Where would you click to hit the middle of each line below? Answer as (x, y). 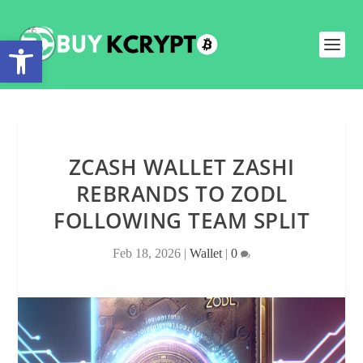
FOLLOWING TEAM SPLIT (181, 220)
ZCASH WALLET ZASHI (181, 167)
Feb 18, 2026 (147, 253)
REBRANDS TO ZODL (181, 194)
